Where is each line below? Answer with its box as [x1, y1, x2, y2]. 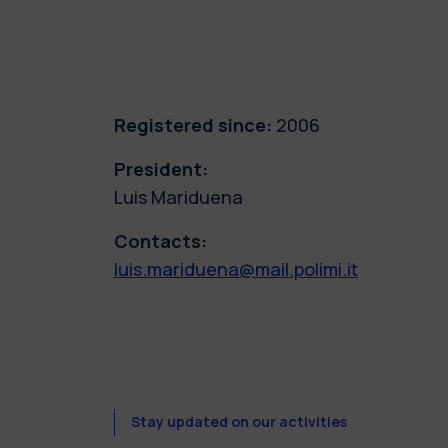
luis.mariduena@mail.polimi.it [113, 256, 358, 281]
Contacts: [113, 228, 207, 253]
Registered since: [113, 112, 272, 137]
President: [113, 156, 208, 181]
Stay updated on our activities [130, 412, 347, 432]
